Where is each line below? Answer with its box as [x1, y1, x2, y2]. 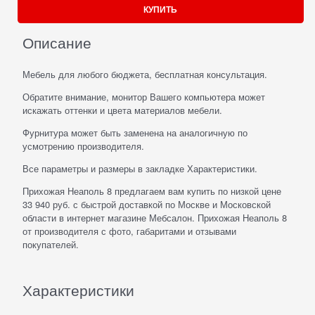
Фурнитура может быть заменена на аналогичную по [22, 125, 247, 139]
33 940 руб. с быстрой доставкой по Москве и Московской [22, 197, 271, 211]
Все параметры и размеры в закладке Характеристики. [22, 161, 257, 175]
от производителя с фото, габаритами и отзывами [22, 224, 236, 238]
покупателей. [22, 237, 79, 251]
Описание [22, 31, 91, 53]
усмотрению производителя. [22, 139, 144, 153]
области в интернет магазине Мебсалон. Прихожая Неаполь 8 [22, 210, 287, 224]
